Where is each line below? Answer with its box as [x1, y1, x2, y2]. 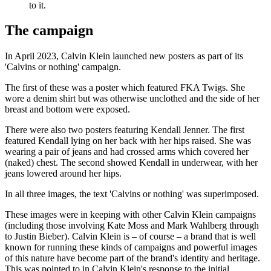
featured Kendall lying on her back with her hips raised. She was [5, 135, 251, 146]
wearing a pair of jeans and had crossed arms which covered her [5, 146, 249, 157]
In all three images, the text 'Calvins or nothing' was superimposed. [5, 189, 259, 200]
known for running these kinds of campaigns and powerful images [5, 242, 257, 253]
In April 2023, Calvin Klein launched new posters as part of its [5, 51, 243, 62]
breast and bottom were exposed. [5, 104, 130, 115]
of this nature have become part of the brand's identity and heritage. [5, 253, 260, 264]
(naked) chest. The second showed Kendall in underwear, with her [5, 157, 258, 168]
